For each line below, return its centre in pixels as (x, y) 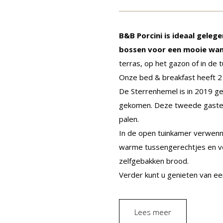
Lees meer (153, 212)
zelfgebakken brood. (154, 161)
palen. (129, 119)
